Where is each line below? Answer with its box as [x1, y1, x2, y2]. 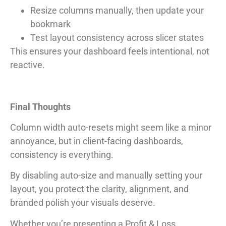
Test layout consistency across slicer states [30, 32, 204, 43]
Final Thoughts [10, 101, 71, 112]
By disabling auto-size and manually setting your [10, 170, 202, 181]
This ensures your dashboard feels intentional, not [10, 45, 209, 56]
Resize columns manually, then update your [30, 5, 204, 16]
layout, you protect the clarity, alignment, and [10, 184, 189, 195]
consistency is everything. [10, 149, 114, 160]
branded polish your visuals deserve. [10, 197, 155, 208]
